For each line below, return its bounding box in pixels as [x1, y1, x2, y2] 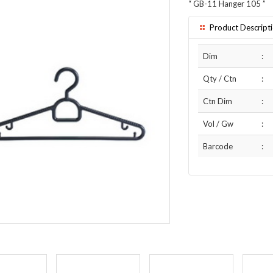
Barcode [203, 141, 233, 151]
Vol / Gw [203, 119, 233, 129]
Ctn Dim [203, 96, 232, 106]
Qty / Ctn [203, 74, 236, 83]
